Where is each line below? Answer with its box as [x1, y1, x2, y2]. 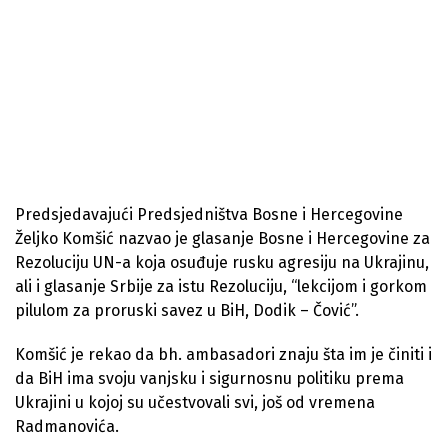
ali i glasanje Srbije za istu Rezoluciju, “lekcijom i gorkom [15, 276, 427, 296]
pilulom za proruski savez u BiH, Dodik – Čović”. [15, 300, 359, 320]
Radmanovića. [15, 416, 119, 436]
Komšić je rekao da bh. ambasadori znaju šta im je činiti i [15, 344, 432, 364]
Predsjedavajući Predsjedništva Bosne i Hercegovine [15, 204, 403, 224]
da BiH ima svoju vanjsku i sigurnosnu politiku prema [15, 368, 404, 388]
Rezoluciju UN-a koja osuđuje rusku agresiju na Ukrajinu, [15, 252, 429, 272]
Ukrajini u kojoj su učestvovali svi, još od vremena [15, 392, 375, 412]
